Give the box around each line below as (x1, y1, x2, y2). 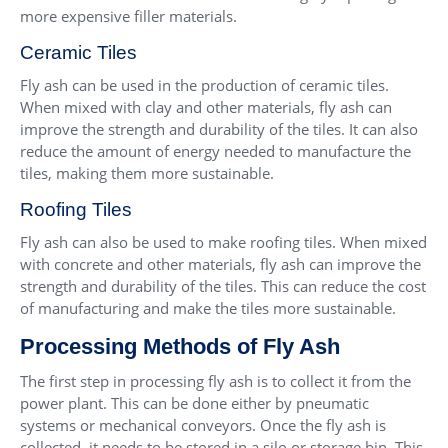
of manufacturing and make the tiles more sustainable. (20, 298, 396, 319)
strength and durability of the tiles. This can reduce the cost (20, 276, 426, 297)
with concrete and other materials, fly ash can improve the (20, 254, 421, 275)
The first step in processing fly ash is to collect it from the (20, 371, 411, 392)
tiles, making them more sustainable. (20, 163, 274, 184)
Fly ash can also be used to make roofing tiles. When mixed (20, 232, 427, 253)
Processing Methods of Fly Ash (20, 334, 340, 360)
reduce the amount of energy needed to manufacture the (20, 141, 411, 162)
